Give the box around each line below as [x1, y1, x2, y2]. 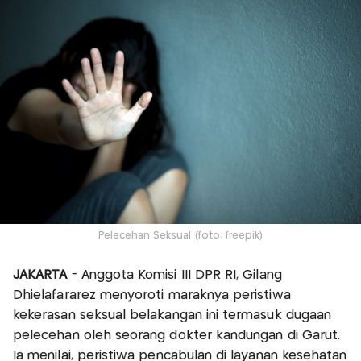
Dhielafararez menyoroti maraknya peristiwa [13, 289, 291, 302]
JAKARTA [13, 269, 72, 282]
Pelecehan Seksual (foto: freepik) [98, 231, 263, 241]
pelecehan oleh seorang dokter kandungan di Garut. [13, 330, 341, 342]
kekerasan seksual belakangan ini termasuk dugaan [13, 309, 332, 322]
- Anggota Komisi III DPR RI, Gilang [71, 269, 282, 282]
